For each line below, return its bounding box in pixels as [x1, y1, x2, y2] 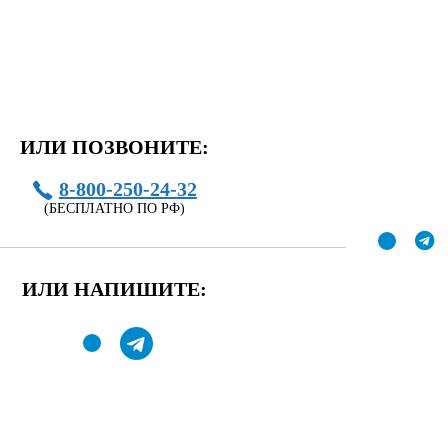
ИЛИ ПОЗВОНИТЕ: [20, 136, 210, 158]
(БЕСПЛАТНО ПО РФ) [44, 201, 186, 216]
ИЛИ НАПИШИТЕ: [22, 278, 208, 300]
